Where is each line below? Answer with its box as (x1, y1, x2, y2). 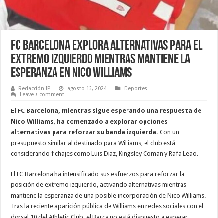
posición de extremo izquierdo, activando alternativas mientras (11, 181, 187, 188)
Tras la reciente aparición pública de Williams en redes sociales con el (11, 202, 204, 210)
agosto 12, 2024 (67, 85, 107, 91)
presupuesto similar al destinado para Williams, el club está (11, 139, 176, 146)
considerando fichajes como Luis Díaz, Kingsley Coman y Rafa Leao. (11, 149, 199, 157)
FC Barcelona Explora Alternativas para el (11, 39, 203, 53)
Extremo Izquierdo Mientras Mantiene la (11, 53, 191, 67)
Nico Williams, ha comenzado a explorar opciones (11, 117, 168, 125)
